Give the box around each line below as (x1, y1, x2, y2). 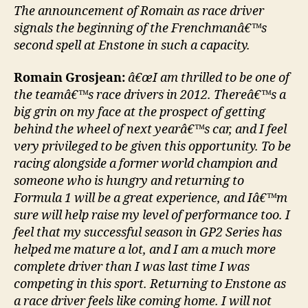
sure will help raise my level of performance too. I (14, 208, 290, 224)
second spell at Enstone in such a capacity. (14, 37, 250, 54)
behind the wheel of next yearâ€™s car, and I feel (14, 122, 287, 138)
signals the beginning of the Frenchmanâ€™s (14, 20, 267, 36)
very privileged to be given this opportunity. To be (14, 139, 291, 155)
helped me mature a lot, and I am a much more (14, 242, 276, 258)
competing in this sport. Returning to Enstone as (14, 276, 286, 293)
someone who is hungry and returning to (14, 173, 244, 190)
